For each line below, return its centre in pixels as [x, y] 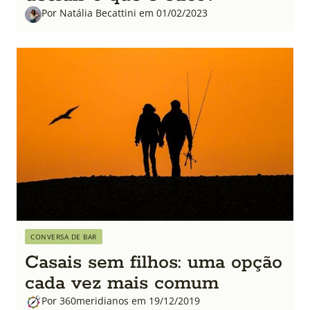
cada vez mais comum [122, 283]
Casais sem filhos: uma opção [154, 262]
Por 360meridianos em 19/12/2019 [121, 300]
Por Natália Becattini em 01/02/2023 [125, 12]
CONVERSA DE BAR [64, 236]
